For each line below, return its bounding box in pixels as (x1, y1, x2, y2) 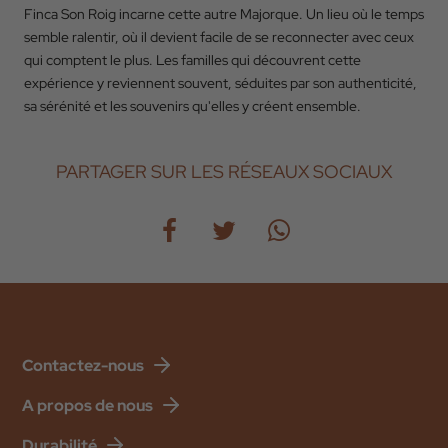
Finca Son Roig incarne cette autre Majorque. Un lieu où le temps (24, 5, 424, 23)
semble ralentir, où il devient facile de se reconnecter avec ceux (24, 28, 414, 46)
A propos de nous (22, 394, 153, 416)
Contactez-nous (22, 354, 144, 376)
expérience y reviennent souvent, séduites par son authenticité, (24, 74, 417, 92)
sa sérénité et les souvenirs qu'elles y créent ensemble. (24, 97, 361, 115)
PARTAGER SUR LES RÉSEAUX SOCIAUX (56, 160, 392, 183)
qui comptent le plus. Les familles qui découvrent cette (24, 51, 361, 69)
